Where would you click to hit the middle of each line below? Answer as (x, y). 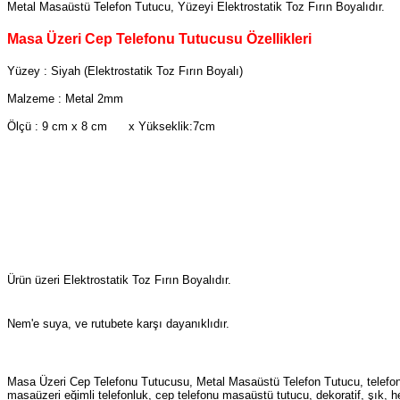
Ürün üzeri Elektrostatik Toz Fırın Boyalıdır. (119, 280)
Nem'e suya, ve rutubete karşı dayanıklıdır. (118, 324)
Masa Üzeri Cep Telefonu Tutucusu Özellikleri (159, 38)
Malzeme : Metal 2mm (67, 99)
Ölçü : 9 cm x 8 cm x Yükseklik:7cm (111, 127)
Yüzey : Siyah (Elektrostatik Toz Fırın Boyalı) (125, 71)
